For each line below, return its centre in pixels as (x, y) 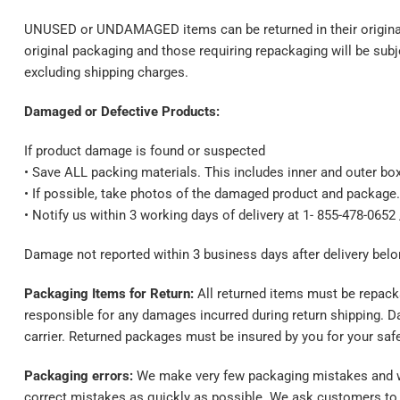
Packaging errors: (80, 375)
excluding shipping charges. (106, 72)
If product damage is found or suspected (145, 150)
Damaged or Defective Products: (122, 111)
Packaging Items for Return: (111, 293)
